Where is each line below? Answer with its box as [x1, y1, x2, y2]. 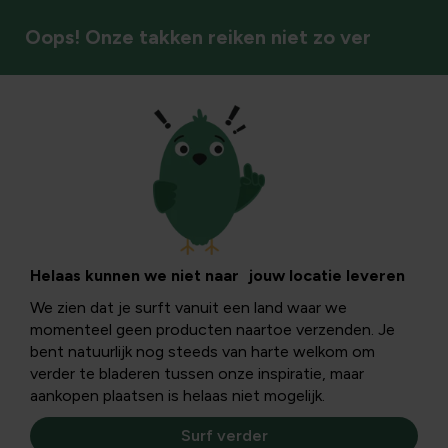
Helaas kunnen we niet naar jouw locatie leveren [30, 266, 405, 285]
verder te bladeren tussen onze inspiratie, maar [30, 364, 364, 383]
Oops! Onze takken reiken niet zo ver [25, 25, 371, 49]
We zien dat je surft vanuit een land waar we [30, 298, 347, 317]
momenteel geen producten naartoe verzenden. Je [30, 320, 395, 339]
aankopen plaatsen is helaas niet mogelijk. [30, 386, 325, 405]
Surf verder [180, 426, 268, 445]
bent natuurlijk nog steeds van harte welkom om [30, 342, 375, 361]
